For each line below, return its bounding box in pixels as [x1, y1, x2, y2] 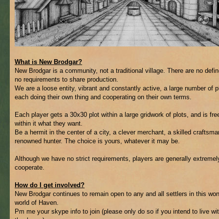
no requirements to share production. [15, 76, 118, 83]
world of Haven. [15, 199, 59, 206]
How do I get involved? [15, 181, 85, 189]
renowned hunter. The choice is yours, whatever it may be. [15, 137, 180, 145]
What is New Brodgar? [15, 58, 82, 66]
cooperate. [15, 164, 44, 171]
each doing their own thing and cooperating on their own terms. [15, 93, 192, 101]
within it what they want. [15, 120, 83, 127]
